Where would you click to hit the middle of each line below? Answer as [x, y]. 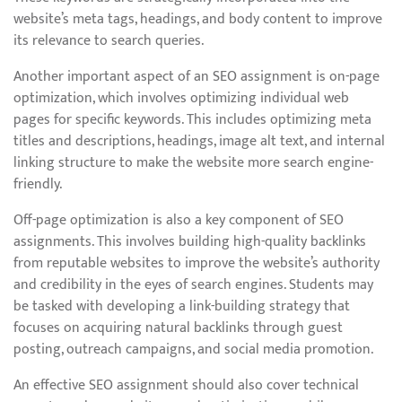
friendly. [38, 184]
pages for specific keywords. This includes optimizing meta [192, 120]
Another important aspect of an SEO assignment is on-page [197, 77]
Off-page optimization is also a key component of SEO [179, 220]
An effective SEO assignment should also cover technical [186, 385]
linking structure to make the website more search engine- [193, 163]
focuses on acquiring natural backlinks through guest [178, 328]
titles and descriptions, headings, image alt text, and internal [199, 141]
